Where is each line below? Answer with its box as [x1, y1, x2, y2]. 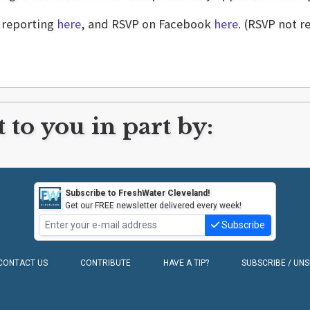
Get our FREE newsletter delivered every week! [65, 200, 241, 210]
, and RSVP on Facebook [81, 15, 214, 32]
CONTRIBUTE [80, 257, 131, 268]
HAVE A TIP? [163, 257, 210, 268]
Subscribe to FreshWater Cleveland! [65, 188, 210, 198]
